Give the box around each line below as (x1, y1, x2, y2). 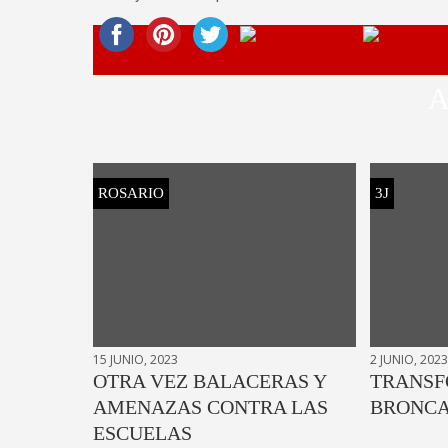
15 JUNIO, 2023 (93, 350, 178, 368)
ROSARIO (98, 184, 164, 201)
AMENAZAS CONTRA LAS (93, 395, 328, 418)
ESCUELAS (93, 421, 192, 444)
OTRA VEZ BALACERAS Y (93, 369, 326, 392)
